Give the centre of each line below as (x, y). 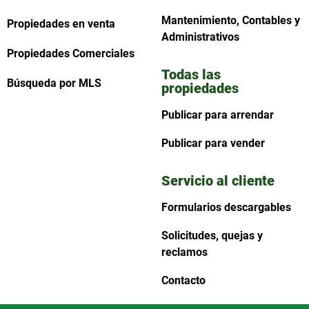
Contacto (183, 280)
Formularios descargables (226, 207)
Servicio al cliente (218, 180)
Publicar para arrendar (217, 114)
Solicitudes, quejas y (212, 235)
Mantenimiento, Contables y (230, 20)
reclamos (184, 252)
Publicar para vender (213, 143)
